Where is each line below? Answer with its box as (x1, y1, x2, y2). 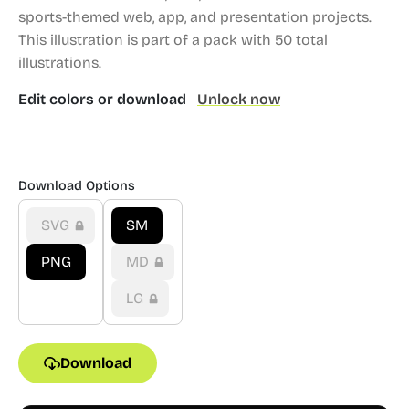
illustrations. (18, 54, 101, 71)
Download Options (18, 178, 135, 194)
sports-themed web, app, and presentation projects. (18, 8, 372, 26)
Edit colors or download (18, 90, 190, 108)
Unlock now (197, 90, 280, 108)
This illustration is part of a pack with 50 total (18, 31, 328, 48)
